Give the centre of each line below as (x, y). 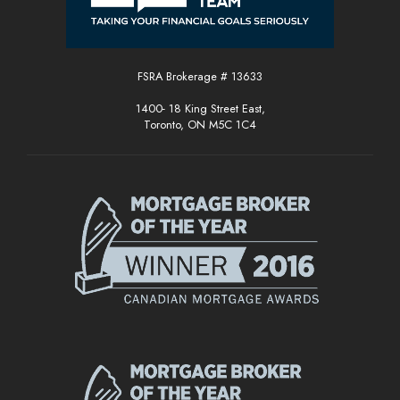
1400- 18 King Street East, (200, 109)
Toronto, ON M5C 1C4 (200, 125)
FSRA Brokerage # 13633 (203, 77)
